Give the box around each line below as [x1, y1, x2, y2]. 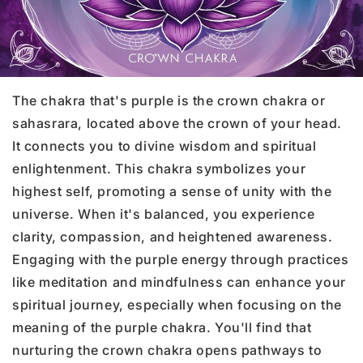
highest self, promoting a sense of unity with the [12, 182, 332, 199]
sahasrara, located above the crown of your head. [12, 114, 342, 131]
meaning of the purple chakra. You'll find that [12, 318, 312, 335]
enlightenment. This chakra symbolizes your [12, 160, 306, 177]
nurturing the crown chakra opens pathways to [12, 341, 322, 358]
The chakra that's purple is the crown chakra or [12, 92, 326, 109]
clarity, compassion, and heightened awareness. [12, 228, 333, 245]
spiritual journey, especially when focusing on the [12, 296, 343, 313]
